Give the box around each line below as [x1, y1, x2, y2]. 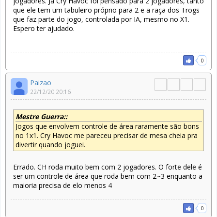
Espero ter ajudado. [13, 24, 75, 33]
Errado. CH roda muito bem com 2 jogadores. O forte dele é [13, 162, 202, 171]
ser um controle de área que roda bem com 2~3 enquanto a [13, 171, 202, 181]
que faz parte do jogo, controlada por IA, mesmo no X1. [13, 15, 189, 24]
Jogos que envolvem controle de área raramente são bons [15, 121, 199, 131]
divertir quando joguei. [15, 139, 87, 149]
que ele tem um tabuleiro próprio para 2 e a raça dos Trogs [13, 5, 200, 15]
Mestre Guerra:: [15, 111, 67, 121]
